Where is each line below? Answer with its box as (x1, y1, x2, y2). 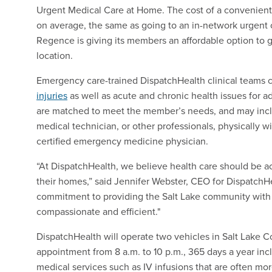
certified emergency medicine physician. (36, 134, 208, 148)
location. (36, 49, 73, 62)
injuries (36, 89, 67, 102)
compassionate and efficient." (36, 205, 160, 218)
